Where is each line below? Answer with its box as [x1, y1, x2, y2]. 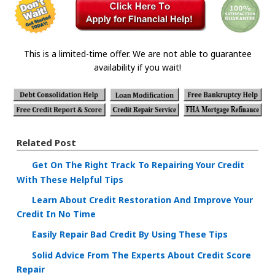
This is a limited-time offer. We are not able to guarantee [23, 48, 252, 60]
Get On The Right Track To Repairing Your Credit [32, 159, 244, 171]
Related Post [17, 136, 76, 149]
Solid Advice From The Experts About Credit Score [32, 249, 251, 261]
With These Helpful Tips [17, 173, 123, 185]
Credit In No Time [17, 208, 96, 220]
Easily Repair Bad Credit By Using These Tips [32, 228, 228, 241]
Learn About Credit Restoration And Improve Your [32, 194, 253, 206]
